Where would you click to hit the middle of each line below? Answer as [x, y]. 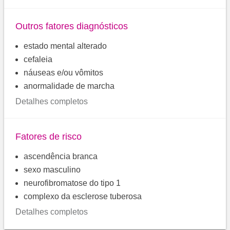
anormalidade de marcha [69, 86]
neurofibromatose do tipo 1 [72, 183]
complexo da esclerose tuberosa [83, 196]
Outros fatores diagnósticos [72, 26]
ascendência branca [61, 156]
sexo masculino [52, 169]
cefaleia [38, 59]
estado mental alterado [65, 46]
